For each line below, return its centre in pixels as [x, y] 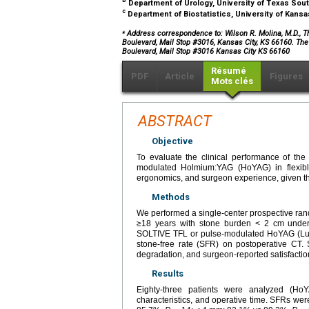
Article [180, 77]
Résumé [229, 71]
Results [168, 274]
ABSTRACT [175, 121]
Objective [172, 141]
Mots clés [232, 81]
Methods [171, 197]
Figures [286, 77]
